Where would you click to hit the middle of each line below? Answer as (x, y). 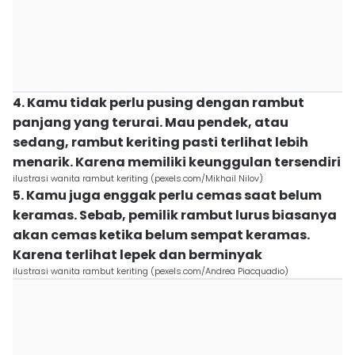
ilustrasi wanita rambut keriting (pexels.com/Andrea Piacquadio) (151, 271)
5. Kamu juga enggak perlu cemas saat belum (167, 195)
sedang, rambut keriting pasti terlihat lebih (160, 142)
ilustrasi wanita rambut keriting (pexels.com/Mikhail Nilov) (138, 178)
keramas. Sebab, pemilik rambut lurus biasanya (175, 215)
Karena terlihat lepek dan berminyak (137, 255)
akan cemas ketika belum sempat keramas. (161, 235)
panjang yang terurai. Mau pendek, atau (151, 122)
